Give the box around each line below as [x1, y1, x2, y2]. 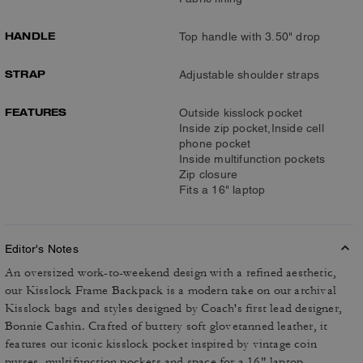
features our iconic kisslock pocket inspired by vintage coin [5, 336, 318, 352]
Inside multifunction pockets [179, 152, 326, 165]
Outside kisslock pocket [179, 106, 303, 119]
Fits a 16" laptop [179, 183, 266, 196]
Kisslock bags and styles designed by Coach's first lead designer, [5, 301, 343, 316]
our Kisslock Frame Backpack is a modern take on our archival [5, 283, 337, 298]
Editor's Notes [5, 242, 79, 255]
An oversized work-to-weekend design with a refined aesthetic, [5, 265, 337, 280]
